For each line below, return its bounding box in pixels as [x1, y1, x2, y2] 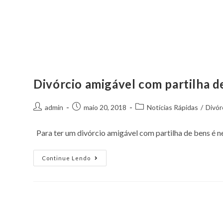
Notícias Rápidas [147, 103, 199, 111]
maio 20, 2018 [84, 103, 127, 111]
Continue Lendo [42, 154, 91, 161]
